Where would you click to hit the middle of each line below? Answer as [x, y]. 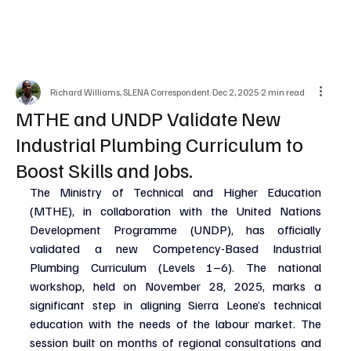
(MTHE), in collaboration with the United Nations [175, 210]
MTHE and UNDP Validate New [148, 118]
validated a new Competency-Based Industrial [175, 248]
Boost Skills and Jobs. [104, 169]
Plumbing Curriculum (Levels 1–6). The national [175, 267]
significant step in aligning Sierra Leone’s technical [175, 304]
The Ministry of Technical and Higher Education [175, 192]
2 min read [283, 92]
